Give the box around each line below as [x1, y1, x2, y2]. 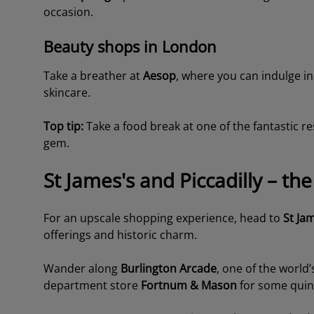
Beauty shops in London [43, 36, 217, 57]
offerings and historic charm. [43, 227, 200, 243]
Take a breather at [43, 68, 143, 83]
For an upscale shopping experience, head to [43, 210, 283, 226]
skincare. [43, 85, 90, 100]
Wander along [43, 261, 121, 276]
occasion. [43, 4, 96, 20]
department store [43, 278, 141, 293]
